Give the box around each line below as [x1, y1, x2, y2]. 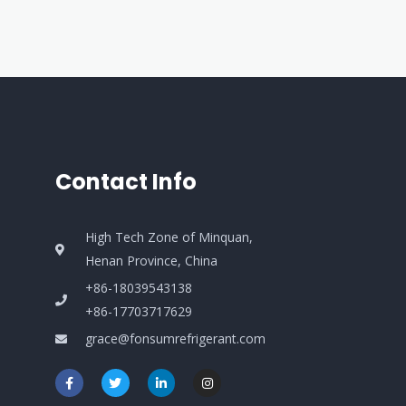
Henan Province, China [85, 252, 218, 270]
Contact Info [55, 167, 197, 198]
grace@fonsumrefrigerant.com [85, 330, 266, 348]
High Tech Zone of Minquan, [85, 228, 254, 246]
